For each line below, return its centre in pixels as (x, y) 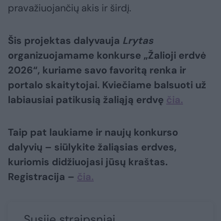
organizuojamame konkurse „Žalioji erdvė (107, 55)
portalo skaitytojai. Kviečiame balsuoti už (107, 85)
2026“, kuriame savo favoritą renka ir (97, 70)
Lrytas (137, 41)
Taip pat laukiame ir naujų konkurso (93, 132)
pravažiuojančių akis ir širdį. (70, 8)
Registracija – (42, 177)
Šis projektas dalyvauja (64, 41)
